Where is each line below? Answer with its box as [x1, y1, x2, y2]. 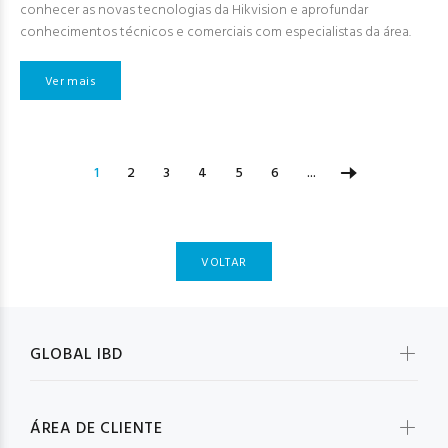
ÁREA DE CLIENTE [30, 416, 163, 443]
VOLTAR [201, 252, 247, 273]
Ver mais [45, 71, 96, 92]
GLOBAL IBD [30, 342, 123, 369]
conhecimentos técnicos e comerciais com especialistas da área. [20, 21, 411, 45]
